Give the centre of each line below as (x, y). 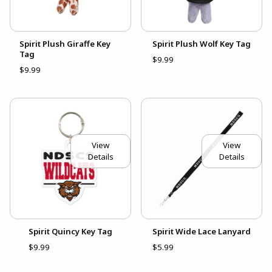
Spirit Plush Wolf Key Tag (202, 43)
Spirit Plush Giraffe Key (65, 43)
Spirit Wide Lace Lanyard (202, 231)
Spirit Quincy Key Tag (70, 231)
